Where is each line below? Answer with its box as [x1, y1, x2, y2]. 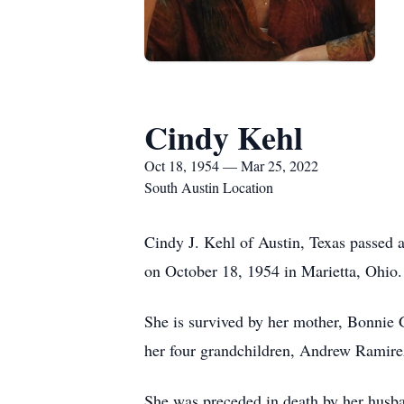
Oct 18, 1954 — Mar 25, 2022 [144, 156, 318, 175]
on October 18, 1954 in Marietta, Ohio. [144, 260, 402, 281]
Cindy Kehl [144, 114, 303, 161]
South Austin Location [144, 178, 273, 197]
